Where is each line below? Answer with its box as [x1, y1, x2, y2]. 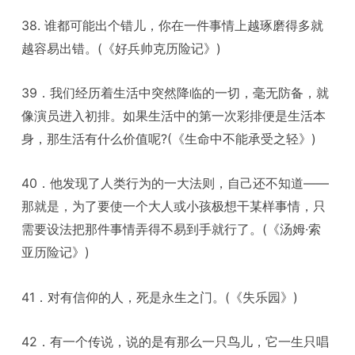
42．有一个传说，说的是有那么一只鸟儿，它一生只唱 [21, 334, 330, 350]
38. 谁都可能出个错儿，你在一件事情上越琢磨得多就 [21, 17, 324, 33]
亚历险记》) [21, 244, 90, 261]
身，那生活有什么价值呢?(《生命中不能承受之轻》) [21, 130, 317, 147]
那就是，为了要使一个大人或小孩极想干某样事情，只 [21, 198, 326, 215]
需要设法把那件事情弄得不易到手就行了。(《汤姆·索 [21, 221, 322, 238]
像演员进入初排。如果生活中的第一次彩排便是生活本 [21, 107, 326, 124]
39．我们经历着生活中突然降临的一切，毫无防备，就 [21, 84, 330, 101]
